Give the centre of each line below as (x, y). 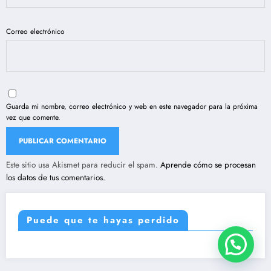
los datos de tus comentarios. (56, 177)
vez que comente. (33, 117)
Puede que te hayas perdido (103, 220)
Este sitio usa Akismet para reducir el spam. (83, 165)
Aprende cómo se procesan (208, 165)
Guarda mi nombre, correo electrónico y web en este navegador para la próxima (132, 106)
